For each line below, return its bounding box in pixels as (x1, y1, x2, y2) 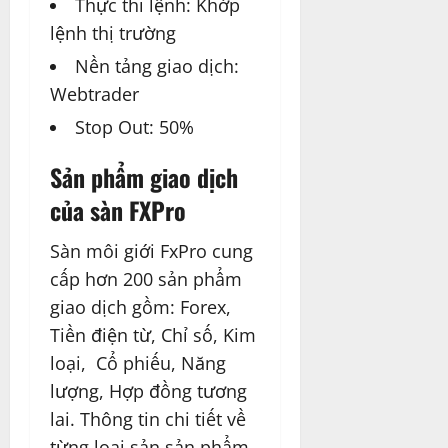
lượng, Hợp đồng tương (50, 379, 247, 404)
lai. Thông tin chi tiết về (50, 407, 246, 432)
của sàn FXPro (50, 192, 186, 229)
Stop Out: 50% (75, 115, 194, 140)
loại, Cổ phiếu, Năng (50, 351, 226, 376)
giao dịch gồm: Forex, (50, 295, 231, 320)
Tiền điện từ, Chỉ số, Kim (50, 323, 256, 348)
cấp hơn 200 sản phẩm (50, 267, 242, 292)
